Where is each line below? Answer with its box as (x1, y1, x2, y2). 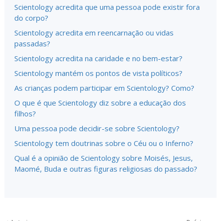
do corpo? (14, 12, 48, 23)
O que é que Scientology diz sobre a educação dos (14, 97, 186, 108)
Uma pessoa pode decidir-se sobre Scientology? (14, 123, 180, 133)
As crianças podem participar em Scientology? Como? (14, 82, 194, 93)
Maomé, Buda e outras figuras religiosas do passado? (14, 163, 197, 174)
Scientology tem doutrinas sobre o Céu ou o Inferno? (14, 138, 193, 148)
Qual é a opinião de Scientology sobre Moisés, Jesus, (14, 152, 193, 163)
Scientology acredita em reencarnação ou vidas (14, 27, 174, 37)
